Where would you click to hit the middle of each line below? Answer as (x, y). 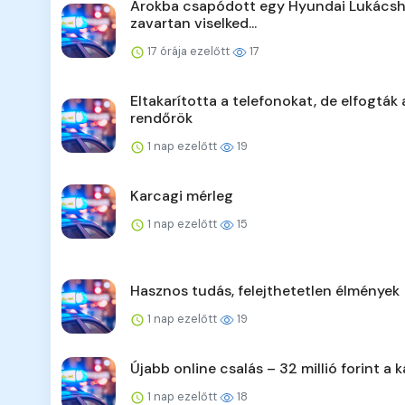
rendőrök (161, 118)
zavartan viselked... (193, 24)
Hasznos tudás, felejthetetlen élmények (265, 291)
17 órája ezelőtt (188, 52)
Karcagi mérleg (182, 196)
